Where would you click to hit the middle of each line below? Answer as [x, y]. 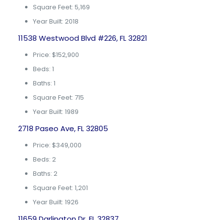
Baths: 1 [44, 83]
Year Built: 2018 [55, 21]
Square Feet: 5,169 [61, 7]
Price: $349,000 [57, 145]
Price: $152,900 [56, 55]
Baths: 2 [45, 174]
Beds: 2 [44, 159]
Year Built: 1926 [55, 202]
